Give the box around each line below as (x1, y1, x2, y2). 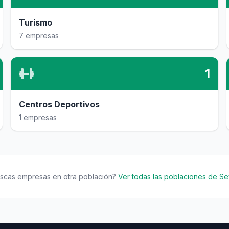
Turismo (19, 17, 53, 28)
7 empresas (19, 31, 59, 40)
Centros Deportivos (19, 99, 100, 109)
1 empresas (19, 113, 57, 122)
